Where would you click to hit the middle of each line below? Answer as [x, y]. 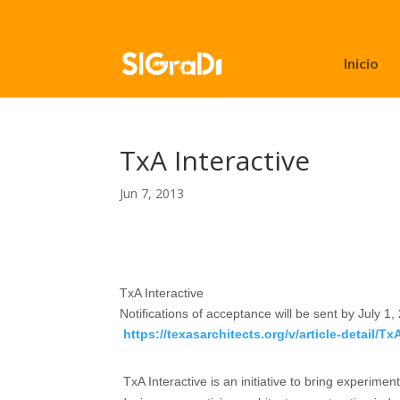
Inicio [361, 62]
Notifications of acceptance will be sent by [237, 313]
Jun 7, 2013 [152, 193]
